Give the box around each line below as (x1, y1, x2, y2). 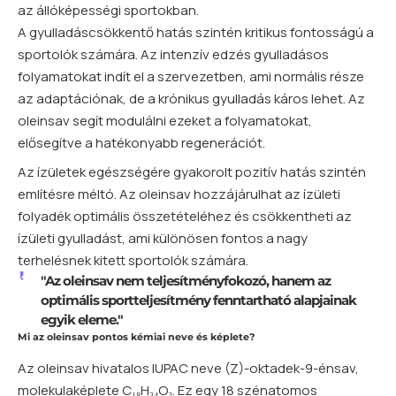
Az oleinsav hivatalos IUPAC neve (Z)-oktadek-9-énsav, (18, 359, 359, 378)
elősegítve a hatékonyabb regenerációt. (18, 133, 265, 152)
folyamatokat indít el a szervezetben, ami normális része (18, 66, 364, 86)
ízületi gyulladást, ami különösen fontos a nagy (18, 228, 308, 247)
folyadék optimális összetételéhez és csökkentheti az (18, 206, 352, 225)
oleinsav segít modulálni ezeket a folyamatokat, (18, 110, 312, 130)
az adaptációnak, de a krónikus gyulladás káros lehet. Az (18, 88, 365, 108)
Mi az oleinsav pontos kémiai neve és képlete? (18, 330, 255, 343)
